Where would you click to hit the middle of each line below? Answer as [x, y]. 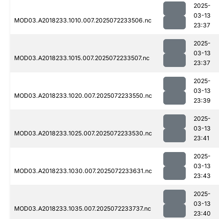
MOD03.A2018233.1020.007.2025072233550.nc [83, 96]
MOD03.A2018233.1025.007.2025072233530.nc [83, 133]
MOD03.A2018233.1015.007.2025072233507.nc [82, 58]
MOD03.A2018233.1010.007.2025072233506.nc [83, 21]
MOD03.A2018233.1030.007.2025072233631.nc [83, 171]
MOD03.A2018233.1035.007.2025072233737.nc [83, 209]
